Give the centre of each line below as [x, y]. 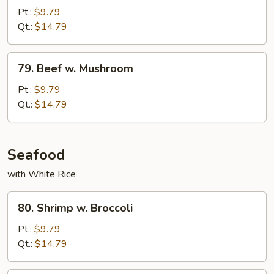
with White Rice [42, 174]
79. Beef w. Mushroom [76, 68]
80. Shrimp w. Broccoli [75, 208]
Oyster [22, 26]
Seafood [36, 155]
